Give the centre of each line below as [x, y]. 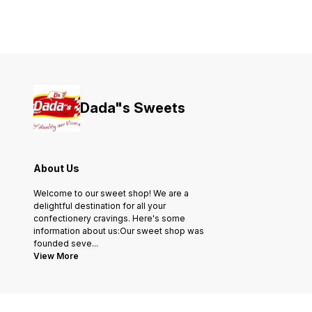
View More [56, 256]
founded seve [63, 244]
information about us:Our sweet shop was [119, 231]
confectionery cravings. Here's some [109, 219]
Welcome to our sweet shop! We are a [111, 194]
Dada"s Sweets [133, 108]
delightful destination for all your [100, 206]
